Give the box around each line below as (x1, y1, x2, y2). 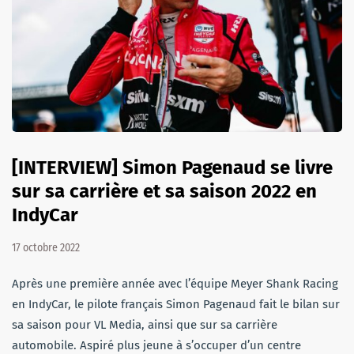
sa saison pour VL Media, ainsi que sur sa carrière (12, 317, 277, 332)
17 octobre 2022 (12, 240, 80, 254)
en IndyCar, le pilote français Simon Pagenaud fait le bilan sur (12, 296, 340, 311)
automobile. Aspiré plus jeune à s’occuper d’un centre (12, 337, 301, 352)
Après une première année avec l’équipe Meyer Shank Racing (12, 276, 338, 291)
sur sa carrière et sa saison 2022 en (12, 179, 317, 202)
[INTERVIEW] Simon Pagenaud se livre (12, 156, 333, 179)
